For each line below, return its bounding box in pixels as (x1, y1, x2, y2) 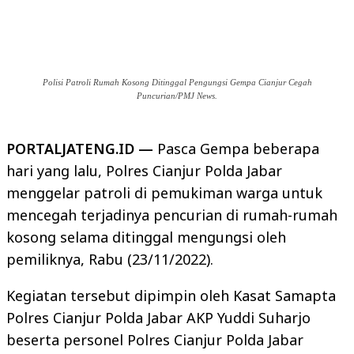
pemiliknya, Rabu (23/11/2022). (6, 250, 213, 269)
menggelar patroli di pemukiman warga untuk (6, 183, 322, 202)
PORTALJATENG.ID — (6, 139, 157, 158)
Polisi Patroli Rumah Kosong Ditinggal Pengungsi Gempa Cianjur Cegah (42, 77, 312, 87)
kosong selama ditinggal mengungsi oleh (6, 228, 286, 247)
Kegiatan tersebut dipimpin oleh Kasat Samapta (6, 286, 336, 305)
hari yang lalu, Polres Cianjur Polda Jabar (6, 161, 282, 180)
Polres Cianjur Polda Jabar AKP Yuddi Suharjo (6, 308, 311, 327)
